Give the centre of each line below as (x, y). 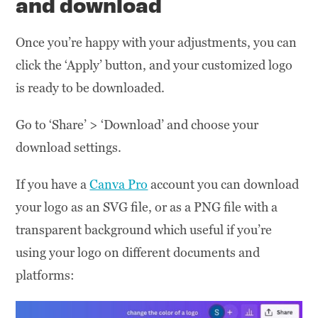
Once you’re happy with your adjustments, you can (157, 42)
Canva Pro (119, 184)
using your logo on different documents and (138, 252)
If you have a (53, 184)
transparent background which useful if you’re (144, 229)
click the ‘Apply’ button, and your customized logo (154, 65)
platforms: (45, 275)
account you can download (224, 184)
